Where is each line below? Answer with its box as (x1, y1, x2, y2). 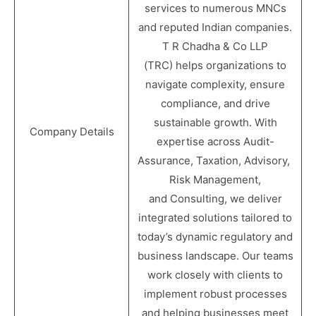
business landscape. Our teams (137, 249, 293, 262)
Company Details (29, 125, 114, 138)
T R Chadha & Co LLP (162, 39, 268, 53)
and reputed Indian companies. (138, 20, 292, 34)
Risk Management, (169, 173, 261, 186)
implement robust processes (143, 287, 287, 300)
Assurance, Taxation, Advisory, (138, 154, 293, 167)
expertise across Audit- (156, 135, 274, 148)
